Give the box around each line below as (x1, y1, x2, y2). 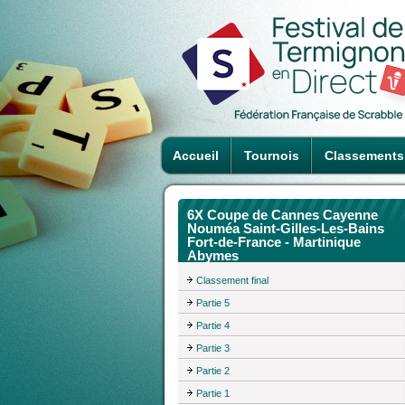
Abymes (187, 248, 239, 263)
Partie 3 (196, 342, 230, 353)
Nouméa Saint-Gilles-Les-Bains (187, 221, 384, 236)
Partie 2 (196, 364, 230, 376)
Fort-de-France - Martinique (187, 234, 361, 250)
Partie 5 (196, 297, 230, 308)
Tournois (244, 148, 299, 163)
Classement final (196, 274, 268, 286)
